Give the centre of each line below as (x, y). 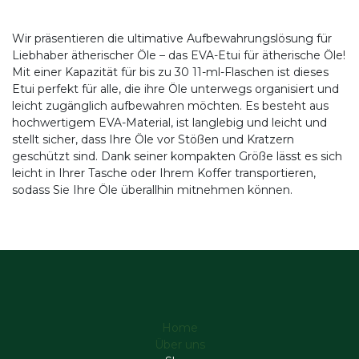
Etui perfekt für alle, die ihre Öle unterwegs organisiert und (175, 89)
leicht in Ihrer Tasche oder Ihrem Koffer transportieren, (164, 173)
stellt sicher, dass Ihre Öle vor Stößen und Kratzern (153, 140)
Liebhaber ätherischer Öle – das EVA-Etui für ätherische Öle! (179, 56)
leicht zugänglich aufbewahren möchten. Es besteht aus (170, 106)
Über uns (179, 345)
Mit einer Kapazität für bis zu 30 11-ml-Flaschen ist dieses (170, 73)
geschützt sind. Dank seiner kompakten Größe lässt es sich (177, 157)
